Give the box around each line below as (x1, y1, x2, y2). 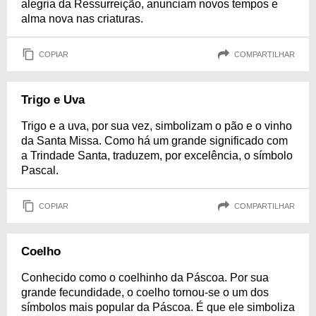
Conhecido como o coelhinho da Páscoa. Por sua (21, 272, 269, 284)
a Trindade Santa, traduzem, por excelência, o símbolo (21, 150, 293, 162)
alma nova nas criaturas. (21, 13, 143, 25)
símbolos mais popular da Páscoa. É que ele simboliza (21, 301, 295, 313)
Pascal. (21, 164, 59, 176)
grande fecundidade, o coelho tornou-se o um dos (21, 286, 269, 298)
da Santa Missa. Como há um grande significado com (21, 135, 288, 147)
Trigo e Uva (21, 93, 85, 107)
